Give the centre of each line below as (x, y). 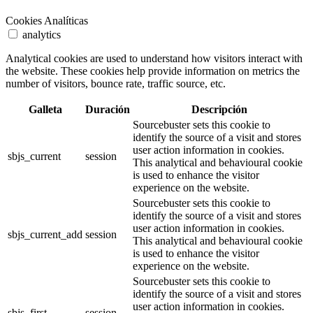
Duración (108, 110)
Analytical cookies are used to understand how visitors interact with (154, 59)
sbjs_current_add (45, 235)
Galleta (45, 110)
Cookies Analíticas (47, 21)
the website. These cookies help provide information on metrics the (153, 71)
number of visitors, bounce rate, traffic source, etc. (116, 84)
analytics (42, 35)
